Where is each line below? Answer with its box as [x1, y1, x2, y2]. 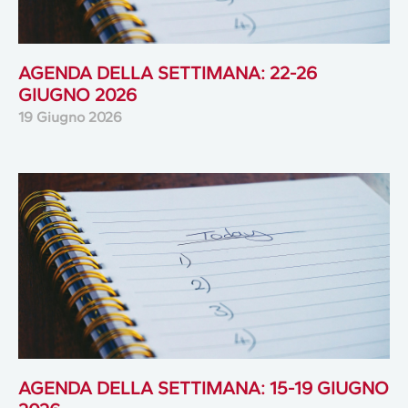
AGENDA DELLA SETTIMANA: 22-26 [18, 61, 317, 84]
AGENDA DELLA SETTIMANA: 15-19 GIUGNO [18, 376, 389, 399]
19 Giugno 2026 [18, 107, 122, 126]
